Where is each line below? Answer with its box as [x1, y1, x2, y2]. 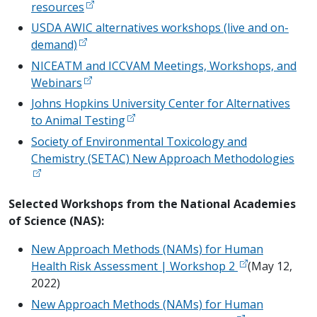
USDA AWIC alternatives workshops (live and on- [31, 20, 289, 36]
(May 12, [248, 258, 292, 275]
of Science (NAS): [8, 213, 104, 229]
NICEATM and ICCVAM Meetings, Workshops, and [31, 57, 296, 74]
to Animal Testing [31, 113, 125, 129]
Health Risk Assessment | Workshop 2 [31, 258, 238, 275]
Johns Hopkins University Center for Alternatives [31, 96, 290, 112]
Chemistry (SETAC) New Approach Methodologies [31, 151, 294, 167]
